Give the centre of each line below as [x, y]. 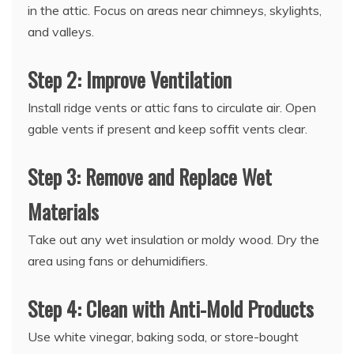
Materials [63, 212]
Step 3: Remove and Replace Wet [150, 177]
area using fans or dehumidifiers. [118, 261]
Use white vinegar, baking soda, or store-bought [163, 337]
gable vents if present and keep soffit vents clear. [168, 129]
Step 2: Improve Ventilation [130, 80]
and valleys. [61, 32]
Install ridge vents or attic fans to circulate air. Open [172, 108]
